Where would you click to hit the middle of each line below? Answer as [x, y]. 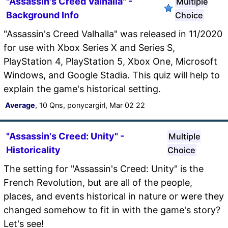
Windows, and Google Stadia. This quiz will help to [112, 75]
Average [20, 105]
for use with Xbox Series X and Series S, [89, 47]
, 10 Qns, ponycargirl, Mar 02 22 [90, 105]
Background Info [42, 15]
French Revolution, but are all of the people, [98, 182]
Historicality [33, 150]
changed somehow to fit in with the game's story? [112, 210]
